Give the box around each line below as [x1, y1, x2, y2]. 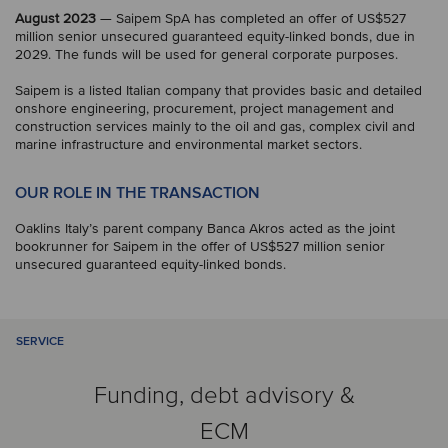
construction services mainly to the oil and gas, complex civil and [15, 118, 415, 135]
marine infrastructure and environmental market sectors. [15, 136, 362, 153]
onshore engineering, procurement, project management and [15, 100, 394, 117]
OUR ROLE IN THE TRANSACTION [15, 183, 260, 203]
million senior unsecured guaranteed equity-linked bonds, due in [15, 28, 415, 45]
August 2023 [15, 10, 96, 27]
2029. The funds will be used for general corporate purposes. [15, 46, 398, 63]
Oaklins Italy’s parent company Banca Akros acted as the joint [15, 220, 395, 237]
